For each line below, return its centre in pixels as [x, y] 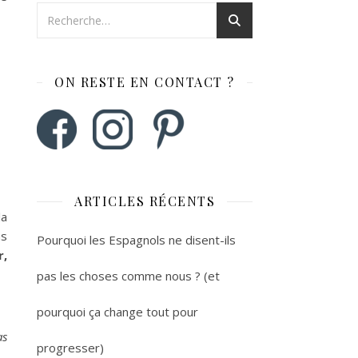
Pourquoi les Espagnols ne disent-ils [136, 240]
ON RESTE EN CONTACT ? [145, 82]
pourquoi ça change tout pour [117, 312]
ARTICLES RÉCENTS [145, 201]
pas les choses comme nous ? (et [128, 276]
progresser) [70, 348]
